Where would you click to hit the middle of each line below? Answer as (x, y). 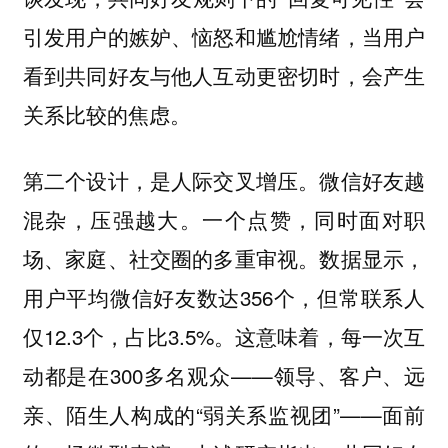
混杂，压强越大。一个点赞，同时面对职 (224, 219)
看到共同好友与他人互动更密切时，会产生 (224, 75)
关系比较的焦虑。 (106, 114)
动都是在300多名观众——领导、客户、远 (224, 375)
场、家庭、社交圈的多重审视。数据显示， (224, 258)
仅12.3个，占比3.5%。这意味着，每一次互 (224, 336)
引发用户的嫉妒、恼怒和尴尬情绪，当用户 (224, 36)
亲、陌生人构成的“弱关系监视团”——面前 (224, 414)
